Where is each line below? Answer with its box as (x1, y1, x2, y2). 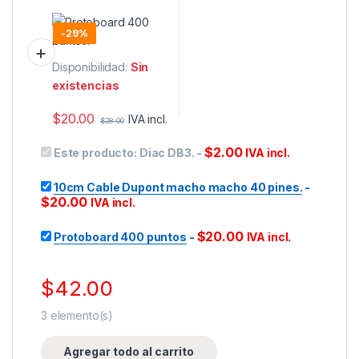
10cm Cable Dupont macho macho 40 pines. (53, 180, 303, 195)
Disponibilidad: (52, 60, 131, 75)
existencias (52, 79, 119, 93)
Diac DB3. (139, 146, 195, 160)
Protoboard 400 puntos (53, 230, 187, 244)
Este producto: (53, 146, 139, 160)
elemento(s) (46, 308, 114, 322)
